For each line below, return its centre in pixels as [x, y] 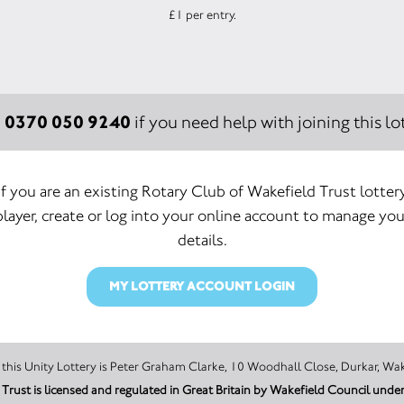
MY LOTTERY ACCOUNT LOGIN [202, 286]
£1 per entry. [202, 14]
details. [202, 240]
